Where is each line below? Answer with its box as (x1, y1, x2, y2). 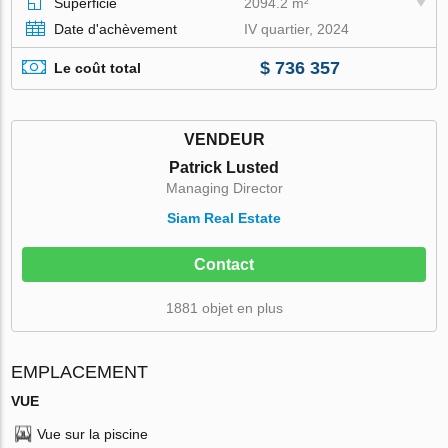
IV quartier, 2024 (244, 20, 350, 37)
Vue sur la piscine (37, 425, 149, 442)
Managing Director (165, 179, 283, 196)
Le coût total (54, 60, 142, 77)
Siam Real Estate (167, 209, 281, 226)
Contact (194, 255, 254, 273)
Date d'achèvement (54, 20, 178, 37)
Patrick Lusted (169, 158, 279, 176)
